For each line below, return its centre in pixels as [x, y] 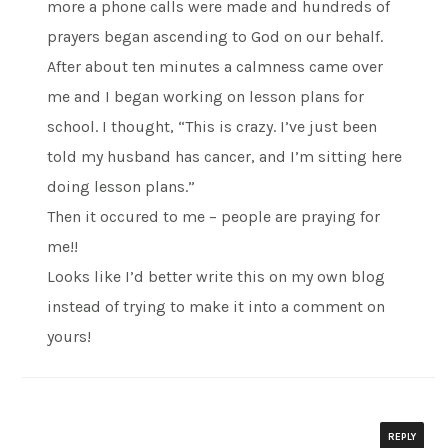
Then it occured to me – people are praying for [214, 216]
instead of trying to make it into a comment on [216, 306]
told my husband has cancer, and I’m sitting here [225, 156]
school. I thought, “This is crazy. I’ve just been [212, 126]
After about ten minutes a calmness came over [215, 66]
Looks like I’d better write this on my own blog [216, 276]
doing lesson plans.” [121, 186]
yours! [69, 336]
